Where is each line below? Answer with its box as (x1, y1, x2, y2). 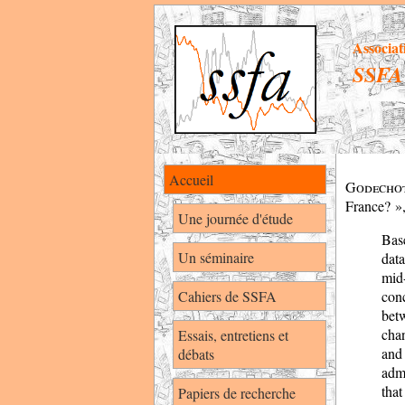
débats (178, 344, 214, 363)
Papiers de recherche (178, 383, 296, 402)
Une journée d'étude (178, 209, 293, 228)
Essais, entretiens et (178, 325, 288, 344)
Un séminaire (178, 248, 254, 267)
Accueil (169, 170, 213, 189)
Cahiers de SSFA (178, 287, 277, 306)
